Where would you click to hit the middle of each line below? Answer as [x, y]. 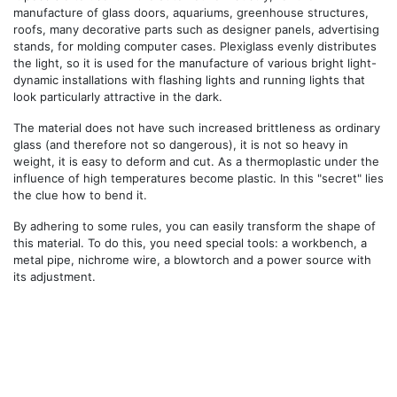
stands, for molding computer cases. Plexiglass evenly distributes [195, 46]
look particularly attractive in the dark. [118, 97]
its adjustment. [54, 276]
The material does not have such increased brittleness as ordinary [197, 128]
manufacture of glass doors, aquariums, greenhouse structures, [191, 12]
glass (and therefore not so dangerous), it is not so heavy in [181, 144]
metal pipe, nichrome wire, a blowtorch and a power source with [192, 260]
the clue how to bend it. [80, 195]
